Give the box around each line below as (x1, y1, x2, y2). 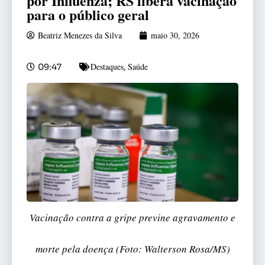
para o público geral (27, 4, 149, 25)
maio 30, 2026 (151, 30, 199, 41)
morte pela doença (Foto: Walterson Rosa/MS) (35, 242, 230, 256)
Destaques (91, 61, 124, 73)
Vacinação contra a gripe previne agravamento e (30, 211, 235, 225)
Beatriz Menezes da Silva (38, 30, 122, 41)
